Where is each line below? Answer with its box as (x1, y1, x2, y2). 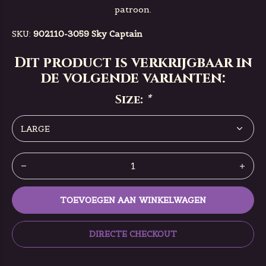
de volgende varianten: (40, 69, 226, 88)
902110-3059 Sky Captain (33, 28, 142, 39)
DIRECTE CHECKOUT (88, 229, 178, 239)
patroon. (115, 4, 151, 15)
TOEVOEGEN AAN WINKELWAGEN (60, 195, 206, 205)
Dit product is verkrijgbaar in (14, 53, 252, 72)
